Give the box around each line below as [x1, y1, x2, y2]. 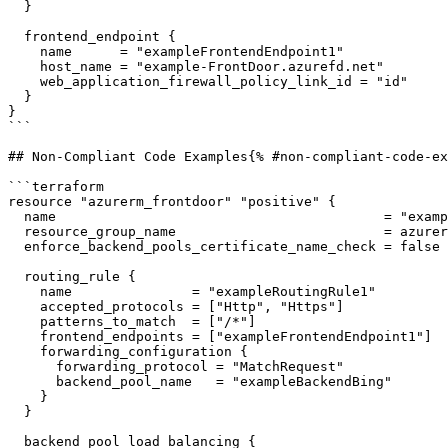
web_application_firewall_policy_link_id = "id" [8, 74, 40, 89]
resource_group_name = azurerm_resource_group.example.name [8, 224, 24, 239]
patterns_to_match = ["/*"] [8, 314, 40, 329]
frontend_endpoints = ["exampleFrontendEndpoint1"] [8, 329, 40, 344]
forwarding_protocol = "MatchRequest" [8, 359, 56, 374]
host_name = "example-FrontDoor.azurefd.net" [8, 59, 40, 74]
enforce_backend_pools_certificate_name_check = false [8, 239, 24, 254]
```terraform [8, 179, 104, 194]
